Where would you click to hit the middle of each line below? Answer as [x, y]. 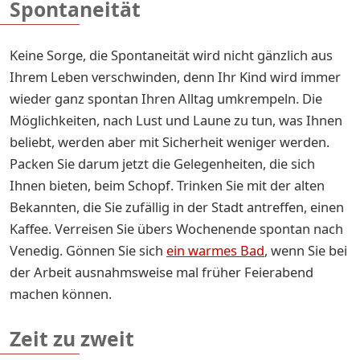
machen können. [62, 293]
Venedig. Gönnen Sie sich [88, 250]
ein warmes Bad [215, 250]
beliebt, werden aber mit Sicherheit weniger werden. [170, 141]
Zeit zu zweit [72, 338]
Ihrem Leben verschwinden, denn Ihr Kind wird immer [175, 76]
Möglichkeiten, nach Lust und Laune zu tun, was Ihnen [176, 120]
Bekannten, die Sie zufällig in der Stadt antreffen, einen [177, 207]
